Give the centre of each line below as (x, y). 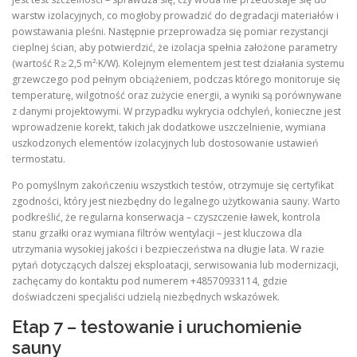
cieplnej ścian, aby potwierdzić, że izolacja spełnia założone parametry (175, 48)
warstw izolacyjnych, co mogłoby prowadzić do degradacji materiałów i (175, 16)
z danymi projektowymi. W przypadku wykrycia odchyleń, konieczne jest (177, 112)
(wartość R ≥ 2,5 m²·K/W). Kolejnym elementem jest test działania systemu (178, 64)
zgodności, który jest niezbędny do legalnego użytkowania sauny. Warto (176, 202)
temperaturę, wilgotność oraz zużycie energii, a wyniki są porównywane (177, 96)
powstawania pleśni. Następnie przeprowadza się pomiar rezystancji (170, 32)
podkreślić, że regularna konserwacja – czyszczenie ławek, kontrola (166, 218)
